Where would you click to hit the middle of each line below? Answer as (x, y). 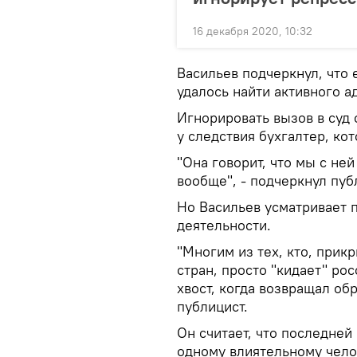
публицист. (212, 307)
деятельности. (224, 226)
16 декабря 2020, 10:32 (253, 31)
